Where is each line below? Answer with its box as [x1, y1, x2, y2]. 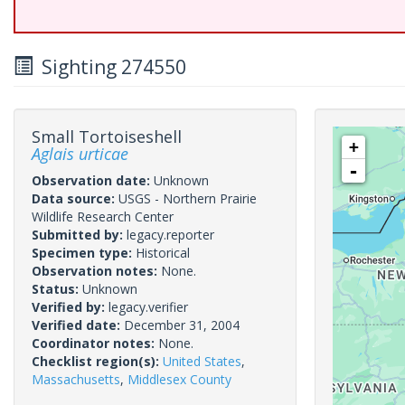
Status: [32, 280, 82, 297]
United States [163, 353, 241, 370]
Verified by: [32, 298, 108, 316]
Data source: [32, 190, 118, 207]
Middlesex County [127, 371, 231, 388]
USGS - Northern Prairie [118, 190, 257, 207]
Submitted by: [32, 226, 127, 243]
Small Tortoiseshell [32, 126, 182, 147]
